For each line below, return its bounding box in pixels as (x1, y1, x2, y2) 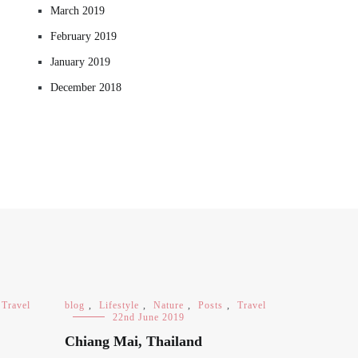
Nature (153, 300, 184, 311)
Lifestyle (99, 300, 139, 311)
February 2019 (50, 30, 117, 42)
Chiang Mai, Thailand (65, 333, 202, 349)
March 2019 (50, 5, 105, 17)
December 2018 (50, 82, 121, 93)
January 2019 (50, 56, 110, 68)
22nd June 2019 (113, 312, 185, 323)
